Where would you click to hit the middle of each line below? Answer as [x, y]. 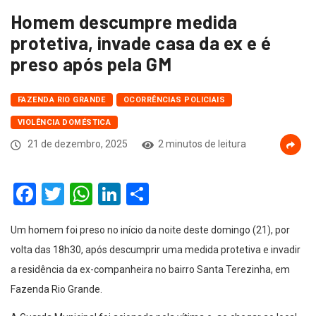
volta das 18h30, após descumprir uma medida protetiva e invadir [156, 250]
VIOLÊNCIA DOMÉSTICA [65, 123]
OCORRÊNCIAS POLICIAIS [174, 100]
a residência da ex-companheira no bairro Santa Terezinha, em [150, 270]
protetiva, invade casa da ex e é [141, 43]
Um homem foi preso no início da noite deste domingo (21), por [150, 230]
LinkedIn [162, 194]
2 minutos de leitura [202, 144]
